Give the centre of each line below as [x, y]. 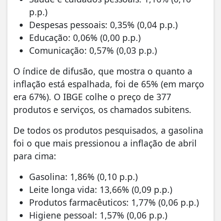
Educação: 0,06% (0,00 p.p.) [85, 37]
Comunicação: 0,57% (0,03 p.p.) [93, 50]
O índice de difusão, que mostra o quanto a [103, 71]
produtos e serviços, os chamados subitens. [102, 109]
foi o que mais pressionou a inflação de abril [105, 143]
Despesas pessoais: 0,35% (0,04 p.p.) [103, 24]
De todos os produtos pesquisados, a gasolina [108, 130]
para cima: [35, 156]
